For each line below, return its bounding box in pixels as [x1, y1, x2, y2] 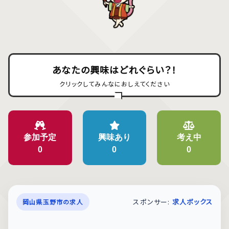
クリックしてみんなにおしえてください [59, 79, 170, 88]
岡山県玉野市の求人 [22, 197, 83, 206]
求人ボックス [172, 196, 213, 207]
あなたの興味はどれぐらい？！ [52, 63, 177, 77]
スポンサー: [133, 196, 172, 207]
